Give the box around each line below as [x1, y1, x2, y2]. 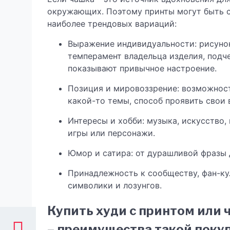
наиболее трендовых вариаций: [47, 18, 177, 29]
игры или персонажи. [68, 128, 155, 138]
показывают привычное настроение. [68, 63, 217, 73]
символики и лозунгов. [68, 180, 162, 190]
